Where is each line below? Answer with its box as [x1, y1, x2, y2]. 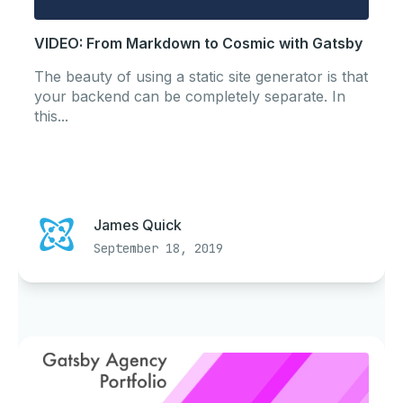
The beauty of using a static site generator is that [34, 67, 368, 86]
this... [34, 107, 68, 126]
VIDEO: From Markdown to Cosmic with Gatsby [34, 34, 363, 53]
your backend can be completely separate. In [34, 87, 345, 106]
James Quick [94, 216, 182, 235]
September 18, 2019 [94, 240, 223, 257]
